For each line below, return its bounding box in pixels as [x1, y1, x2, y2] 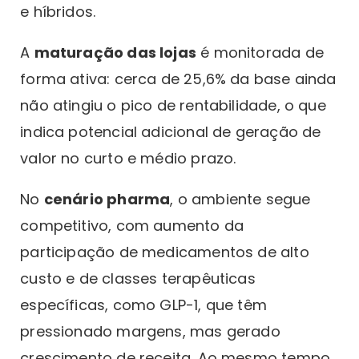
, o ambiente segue [170, 188, 311, 209]
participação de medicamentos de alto [20, 241, 309, 262]
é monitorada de [196, 42, 324, 63]
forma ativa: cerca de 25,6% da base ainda [20, 68, 337, 89]
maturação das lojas [34, 42, 196, 63]
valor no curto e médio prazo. [20, 147, 236, 168]
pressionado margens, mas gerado [20, 321, 280, 341]
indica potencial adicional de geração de [20, 121, 321, 142]
